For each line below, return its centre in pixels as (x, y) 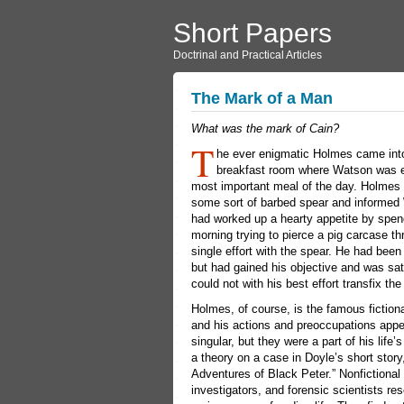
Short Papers (252, 33)
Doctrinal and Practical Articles (248, 55)
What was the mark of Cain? (265, 129)
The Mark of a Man (262, 98)
